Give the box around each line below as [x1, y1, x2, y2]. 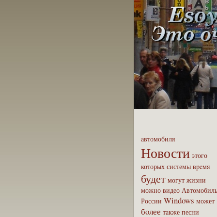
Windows [164, 195, 194, 206]
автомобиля [141, 134, 175, 143]
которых [141, 162, 165, 171]
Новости [141, 143, 190, 162]
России [141, 196, 162, 205]
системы [167, 162, 191, 171]
